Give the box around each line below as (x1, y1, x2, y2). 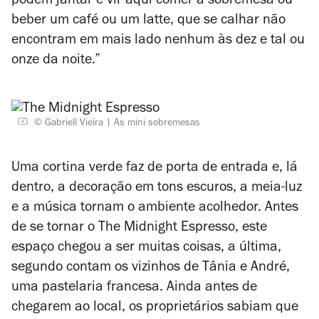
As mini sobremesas (114, 119, 200, 129)
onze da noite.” (11, 54, 104, 68)
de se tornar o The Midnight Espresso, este (11, 221, 267, 236)
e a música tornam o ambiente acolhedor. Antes (11, 202, 298, 216)
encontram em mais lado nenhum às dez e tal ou (11, 34, 305, 48)
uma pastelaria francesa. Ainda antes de (11, 281, 257, 296)
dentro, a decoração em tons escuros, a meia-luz (11, 182, 302, 196)
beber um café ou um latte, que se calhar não (11, 14, 286, 28)
